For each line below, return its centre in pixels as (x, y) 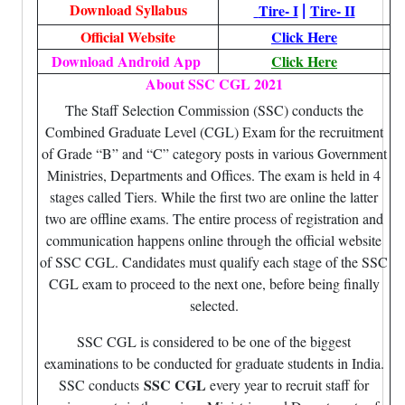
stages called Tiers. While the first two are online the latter (214, 197)
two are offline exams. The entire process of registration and (214, 218)
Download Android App (128, 61)
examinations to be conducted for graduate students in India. (214, 363)
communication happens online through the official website (214, 240)
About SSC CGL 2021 (214, 84)
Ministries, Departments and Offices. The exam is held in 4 (214, 175)
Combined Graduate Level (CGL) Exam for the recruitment (214, 132)
